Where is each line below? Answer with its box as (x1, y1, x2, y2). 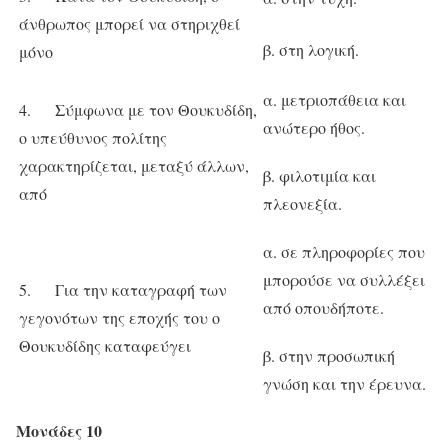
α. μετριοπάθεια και (263, 89, 406, 111)
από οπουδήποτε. (263, 297, 384, 319)
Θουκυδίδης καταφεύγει (19, 335, 200, 357)
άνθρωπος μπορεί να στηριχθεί (19, 13, 240, 35)
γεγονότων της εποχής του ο (19, 307, 220, 329)
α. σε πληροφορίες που (263, 241, 425, 263)
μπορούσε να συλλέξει (263, 269, 425, 291)
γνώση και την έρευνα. (263, 373, 426, 395)
